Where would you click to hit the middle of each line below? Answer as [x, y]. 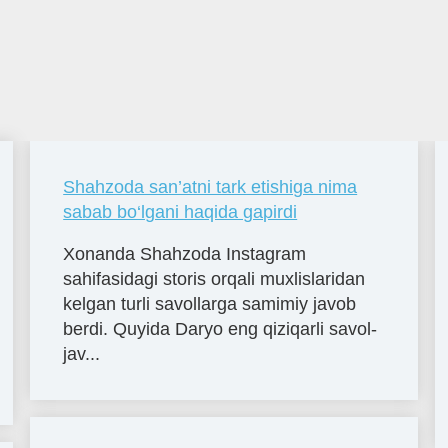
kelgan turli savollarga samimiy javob [210, 303]
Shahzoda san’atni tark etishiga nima [210, 186]
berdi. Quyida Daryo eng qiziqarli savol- [220, 328]
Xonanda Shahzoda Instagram [185, 253]
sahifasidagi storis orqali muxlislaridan [214, 278]
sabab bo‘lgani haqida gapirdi [180, 211]
